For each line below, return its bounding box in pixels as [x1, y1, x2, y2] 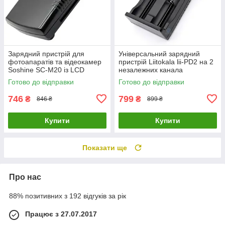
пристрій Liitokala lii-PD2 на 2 [119, 57, 213, 66]
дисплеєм [8, 73, 40, 82]
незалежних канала [119, 65, 183, 74]
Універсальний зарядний [119, 49, 200, 58]
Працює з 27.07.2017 [25, 209, 97, 218]
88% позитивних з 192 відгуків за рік [9, 191, 126, 200]
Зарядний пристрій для [8, 49, 84, 58]
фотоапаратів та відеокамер [8, 57, 101, 66]
